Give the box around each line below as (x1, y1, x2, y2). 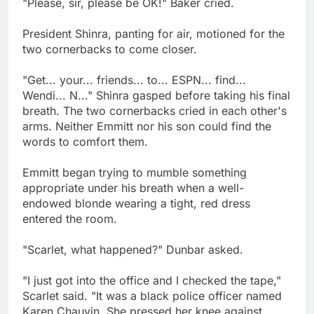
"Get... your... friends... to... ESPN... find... (22, 73, 246, 88)
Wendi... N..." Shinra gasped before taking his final (22, 88, 290, 103)
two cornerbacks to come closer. (22, 42, 197, 57)
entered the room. (22, 212, 117, 226)
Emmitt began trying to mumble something (22, 165, 247, 180)
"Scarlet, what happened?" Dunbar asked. (22, 243, 243, 257)
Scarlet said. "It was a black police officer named (22, 289, 282, 303)
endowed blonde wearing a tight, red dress (22, 196, 250, 211)
